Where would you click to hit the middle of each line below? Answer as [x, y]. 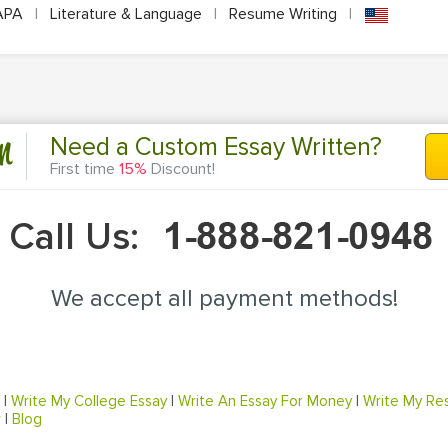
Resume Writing [283, 14]
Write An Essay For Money [265, 400]
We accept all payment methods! [224, 298]
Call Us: [79, 236]
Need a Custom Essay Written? [216, 147]
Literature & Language [126, 14]
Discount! [181, 169]
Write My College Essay [89, 400]
